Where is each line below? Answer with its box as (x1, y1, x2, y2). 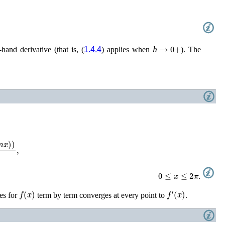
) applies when (101, 45, 153, 54)
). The (181, 45, 201, 54)
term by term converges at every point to (35, 190, 167, 199)
